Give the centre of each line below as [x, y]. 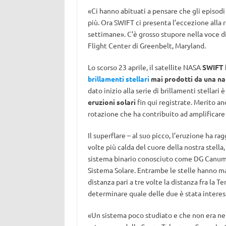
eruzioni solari [111, 102]
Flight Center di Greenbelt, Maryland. [147, 46]
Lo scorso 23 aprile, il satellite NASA [145, 67]
